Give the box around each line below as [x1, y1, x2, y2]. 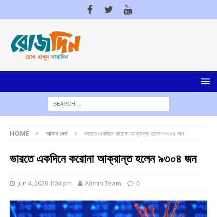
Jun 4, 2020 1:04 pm [17, 178, 72, 187]
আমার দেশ [46, 128, 67, 138]
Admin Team [85, 178, 121, 187]
